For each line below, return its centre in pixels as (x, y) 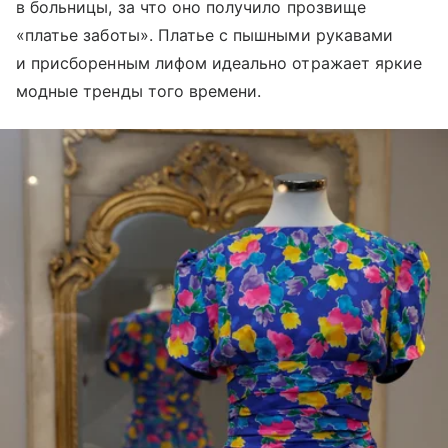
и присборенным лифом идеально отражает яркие (219, 63)
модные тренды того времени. (139, 91)
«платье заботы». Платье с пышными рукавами (205, 35)
